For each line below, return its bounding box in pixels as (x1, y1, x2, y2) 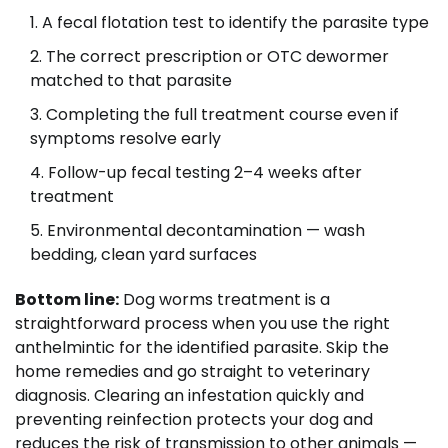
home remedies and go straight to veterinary (15, 360, 370, 384)
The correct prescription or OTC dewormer (46, 45, 389, 69)
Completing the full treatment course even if (46, 103, 399, 127)
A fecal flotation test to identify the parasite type (42, 11, 429, 35)
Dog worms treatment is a (119, 288, 330, 312)
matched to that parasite (30, 69, 232, 93)
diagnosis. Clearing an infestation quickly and (15, 384, 364, 408)
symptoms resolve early (30, 127, 221, 151)
